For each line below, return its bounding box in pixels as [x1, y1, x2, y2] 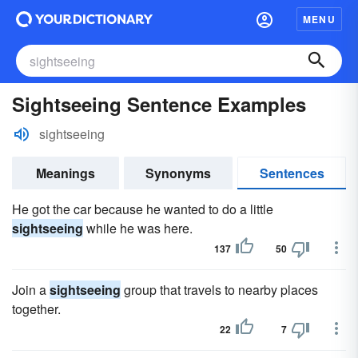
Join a [12, 280, 50, 299]
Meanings [36, 164, 95, 182]
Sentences [259, 164, 324, 182]
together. [12, 300, 61, 318]
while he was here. [83, 219, 193, 237]
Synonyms [145, 164, 211, 182]
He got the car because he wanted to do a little [12, 200, 273, 218]
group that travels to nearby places [121, 280, 318, 299]
